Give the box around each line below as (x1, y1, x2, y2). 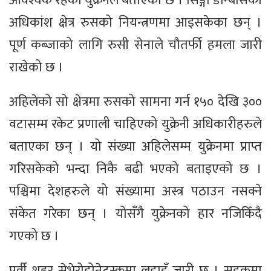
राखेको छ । (9, 56, 64, 79)
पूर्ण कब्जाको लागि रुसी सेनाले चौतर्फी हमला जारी (9, 34, 262, 57)
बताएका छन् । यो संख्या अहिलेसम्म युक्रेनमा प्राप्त (9, 135, 262, 158)
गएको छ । (9, 225, 59, 248)
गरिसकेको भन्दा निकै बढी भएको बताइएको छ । (9, 158, 262, 181)
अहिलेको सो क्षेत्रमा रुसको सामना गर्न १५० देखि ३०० (9, 91, 262, 114)
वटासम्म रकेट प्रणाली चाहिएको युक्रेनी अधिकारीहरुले (9, 113, 262, 136)
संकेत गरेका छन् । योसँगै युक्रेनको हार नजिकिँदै (9, 203, 262, 226)
